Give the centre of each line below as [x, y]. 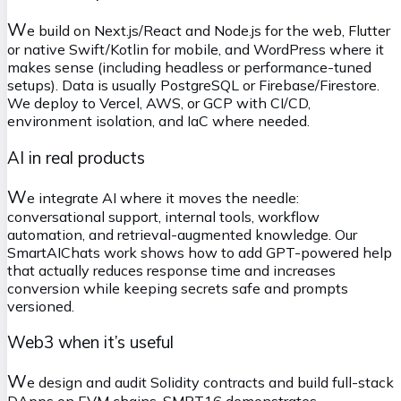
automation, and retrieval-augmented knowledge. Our [182, 234]
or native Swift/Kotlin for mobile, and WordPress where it [196, 50]
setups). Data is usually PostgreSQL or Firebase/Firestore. [193, 85]
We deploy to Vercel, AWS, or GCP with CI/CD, [159, 103]
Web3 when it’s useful [90, 342]
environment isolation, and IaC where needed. [158, 121]
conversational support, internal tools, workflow [163, 216]
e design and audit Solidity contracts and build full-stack [210, 383]
